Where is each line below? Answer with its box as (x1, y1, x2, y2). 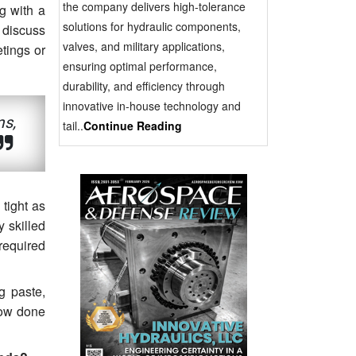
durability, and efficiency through (62, 77, 225, 94)
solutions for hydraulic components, (62, 17, 241, 34)
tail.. (62, 117, 83, 133)
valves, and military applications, (62, 37, 225, 54)
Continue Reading (83, 117, 182, 133)
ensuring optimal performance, (62, 57, 217, 74)
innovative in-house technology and (62, 97, 241, 114)
